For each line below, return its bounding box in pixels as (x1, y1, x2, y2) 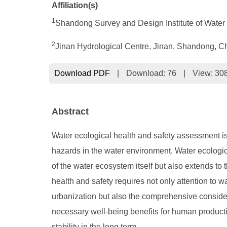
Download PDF (54, 69, 110, 78)
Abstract (52, 106, 89, 117)
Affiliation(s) (52, 1, 98, 10)
